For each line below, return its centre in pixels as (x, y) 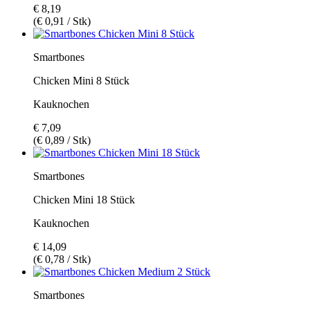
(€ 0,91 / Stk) (62, 21)
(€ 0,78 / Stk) (62, 259)
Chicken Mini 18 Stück (84, 199)
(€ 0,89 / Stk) (62, 140)
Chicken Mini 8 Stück (81, 80)
